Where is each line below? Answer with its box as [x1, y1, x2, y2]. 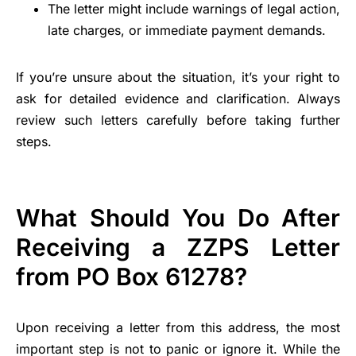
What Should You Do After [16, 203, 340, 233]
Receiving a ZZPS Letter [16, 233, 340, 262]
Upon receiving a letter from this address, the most [16, 319, 340, 336]
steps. [16, 133, 52, 150]
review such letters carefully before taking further [16, 112, 340, 129]
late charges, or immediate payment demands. [48, 22, 326, 39]
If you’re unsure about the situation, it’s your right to [16, 69, 340, 86]
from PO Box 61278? [16, 262, 247, 292]
